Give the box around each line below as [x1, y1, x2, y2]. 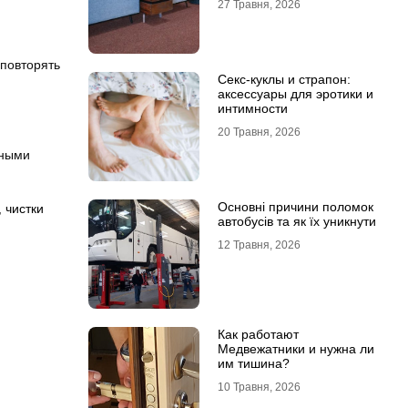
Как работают [217, 327, 299, 342]
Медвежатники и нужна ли [217, 342, 374, 356]
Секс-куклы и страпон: [217, 72, 351, 87]
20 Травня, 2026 [217, 126, 301, 138]
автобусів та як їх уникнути [217, 214, 376, 229]
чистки [5, 201, 44, 217]
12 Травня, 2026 [217, 239, 301, 251]
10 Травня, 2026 [217, 381, 301, 393]
